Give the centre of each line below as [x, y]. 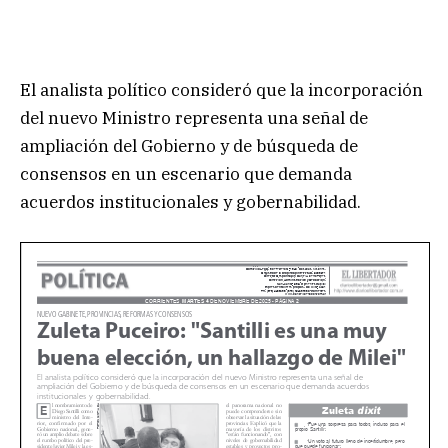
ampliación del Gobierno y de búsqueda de [189, 145]
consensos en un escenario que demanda [186, 173]
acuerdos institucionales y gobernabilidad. [190, 201]
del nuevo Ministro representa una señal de [194, 117]
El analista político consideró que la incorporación [221, 89]
